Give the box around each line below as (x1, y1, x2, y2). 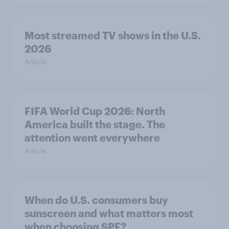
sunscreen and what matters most (25, 207, 193, 219)
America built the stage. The (25, 118, 165, 130)
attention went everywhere (25, 131, 160, 144)
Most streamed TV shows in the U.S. (25, 29, 201, 41)
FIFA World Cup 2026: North (25, 104, 165, 117)
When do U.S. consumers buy (25, 193, 168, 206)
